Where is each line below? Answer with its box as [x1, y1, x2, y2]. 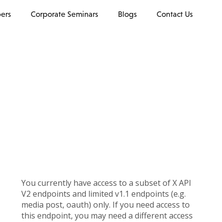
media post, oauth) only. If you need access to [21, 199, 190, 211]
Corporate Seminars [31, 9, 98, 18]
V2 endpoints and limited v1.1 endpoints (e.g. [21, 188, 186, 200]
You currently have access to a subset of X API [21, 177, 191, 189]
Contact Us [157, 9, 193, 18]
